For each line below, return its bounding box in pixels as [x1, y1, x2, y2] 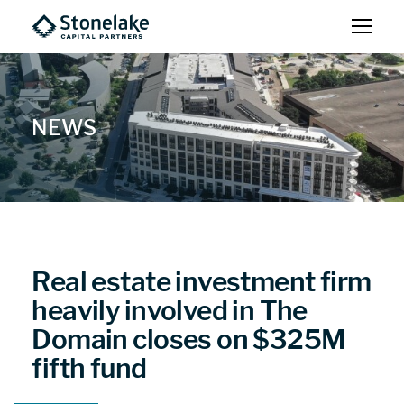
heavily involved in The [32, 294, 308, 327]
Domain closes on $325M [32, 323, 346, 356]
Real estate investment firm [32, 265, 372, 298]
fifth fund [32, 352, 147, 385]
